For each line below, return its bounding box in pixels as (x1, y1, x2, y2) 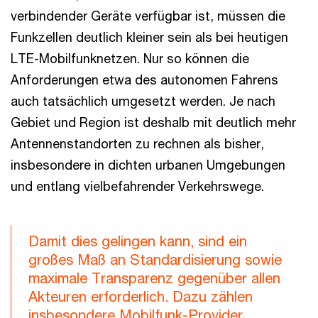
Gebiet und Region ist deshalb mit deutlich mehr (11, 114, 296, 131)
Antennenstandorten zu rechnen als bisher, (11, 136, 264, 152)
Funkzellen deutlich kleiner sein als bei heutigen (11, 29, 288, 45)
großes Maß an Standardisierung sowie (28, 251, 282, 268)
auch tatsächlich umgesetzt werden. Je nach (11, 93, 275, 109)
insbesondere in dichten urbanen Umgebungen (11, 157, 285, 173)
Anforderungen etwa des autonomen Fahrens (11, 72, 278, 88)
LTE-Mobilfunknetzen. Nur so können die (11, 50, 249, 67)
